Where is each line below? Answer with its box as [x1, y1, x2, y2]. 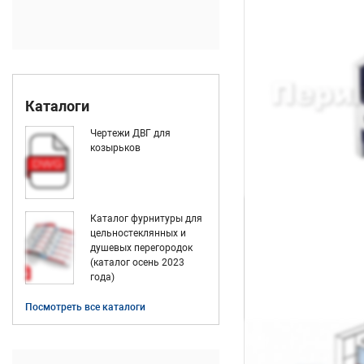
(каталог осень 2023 [90, 257, 184, 268]
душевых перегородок [90, 242, 193, 253]
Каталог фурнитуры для [90, 213, 202, 224]
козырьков [90, 142, 141, 154]
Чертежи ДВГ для [90, 128, 171, 139]
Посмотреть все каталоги [25, 301, 145, 313]
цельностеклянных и [90, 227, 186, 239]
